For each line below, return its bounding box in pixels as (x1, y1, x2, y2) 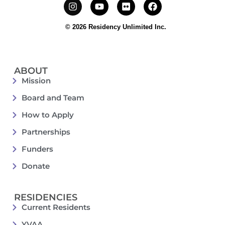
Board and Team (21, 92, 84, 102)
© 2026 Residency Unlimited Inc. (65, 23, 166, 31)
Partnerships (21, 127, 70, 137)
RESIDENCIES (14, 191, 77, 203)
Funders (21, 144, 53, 154)
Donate (21, 161, 50, 171)
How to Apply (21, 109, 74, 120)
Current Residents (21, 202, 90, 212)
